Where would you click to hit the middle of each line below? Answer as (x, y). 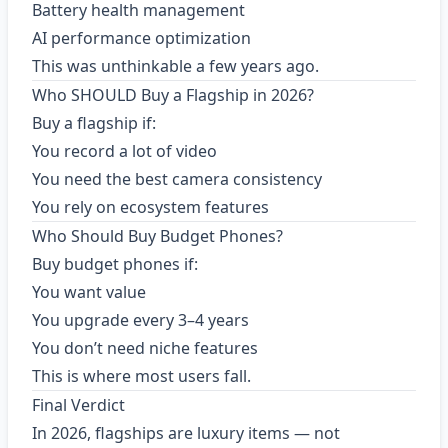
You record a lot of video (124, 151)
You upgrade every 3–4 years (140, 320)
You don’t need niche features (145, 348)
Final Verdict (78, 405)
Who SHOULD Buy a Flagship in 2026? (173, 95)
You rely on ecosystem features (150, 207)
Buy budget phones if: (115, 264)
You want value (89, 292)
